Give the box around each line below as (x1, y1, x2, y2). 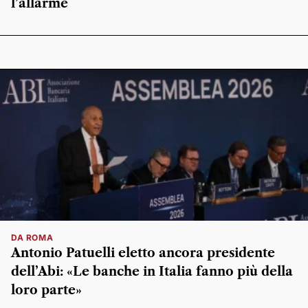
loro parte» (11, 282, 82, 298)
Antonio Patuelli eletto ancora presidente (11, 245, 275, 261)
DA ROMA (11, 232, 54, 243)
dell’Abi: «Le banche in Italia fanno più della (11, 263, 293, 279)
